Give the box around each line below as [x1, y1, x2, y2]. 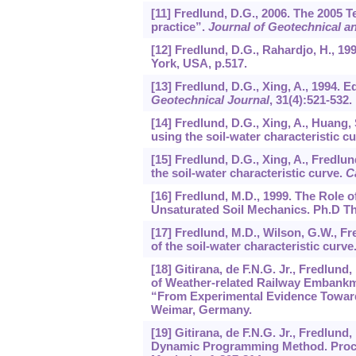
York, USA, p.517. [150, 56, 247, 71]
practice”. [150, 20, 208, 34]
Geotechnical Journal [150, 93, 269, 107]
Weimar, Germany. [150, 303, 252, 317]
